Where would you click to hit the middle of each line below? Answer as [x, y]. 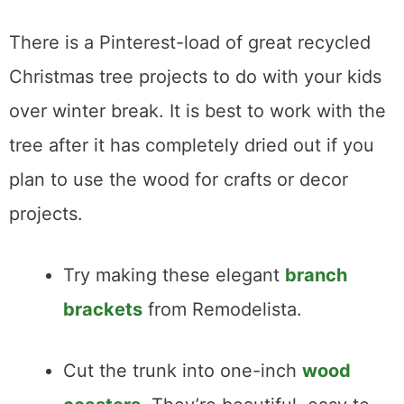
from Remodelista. [222, 310]
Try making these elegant [174, 275]
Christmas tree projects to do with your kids [195, 77]
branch [316, 275]
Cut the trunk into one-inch [183, 371]
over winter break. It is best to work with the [197, 111]
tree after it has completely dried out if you [192, 146]
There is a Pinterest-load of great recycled [190, 43]
